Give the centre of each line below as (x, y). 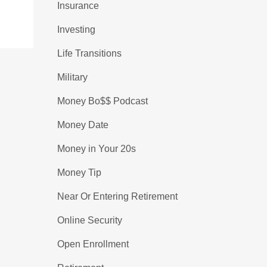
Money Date (83, 125)
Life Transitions (89, 53)
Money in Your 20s (97, 149)
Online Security (90, 220)
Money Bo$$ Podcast (103, 101)
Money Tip (79, 173)
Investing (76, 30)
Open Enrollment (93, 244)
